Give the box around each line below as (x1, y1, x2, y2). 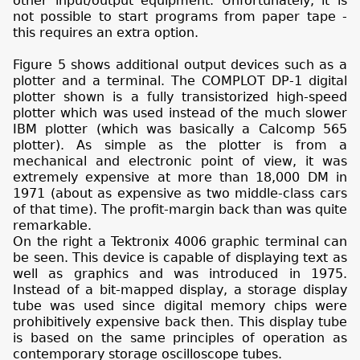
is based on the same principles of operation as (13, 329, 347, 346)
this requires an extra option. (13, 24, 198, 40)
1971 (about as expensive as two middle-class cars (13, 185, 347, 201)
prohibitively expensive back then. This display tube (13, 313, 347, 329)
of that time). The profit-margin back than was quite (13, 201, 347, 217)
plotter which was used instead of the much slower (13, 104, 347, 121)
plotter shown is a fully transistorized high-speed (13, 88, 347, 104)
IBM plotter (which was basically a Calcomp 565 (13, 121, 347, 137)
